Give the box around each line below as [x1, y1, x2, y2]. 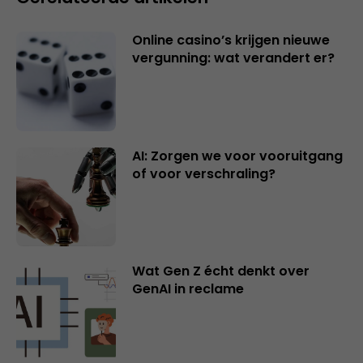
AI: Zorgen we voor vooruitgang [131, 146, 343, 165]
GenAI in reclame [131, 280, 244, 299]
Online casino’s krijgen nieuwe [131, 31, 330, 49]
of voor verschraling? [131, 164, 275, 183]
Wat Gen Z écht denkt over [131, 262, 310, 281]
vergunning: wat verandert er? [131, 49, 335, 67]
